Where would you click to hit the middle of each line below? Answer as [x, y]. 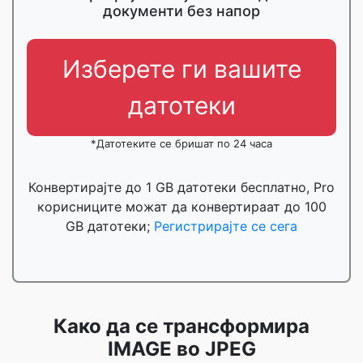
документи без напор [181, 11]
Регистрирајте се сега [226, 226]
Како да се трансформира [181, 326]
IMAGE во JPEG [181, 349]
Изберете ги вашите [181, 69]
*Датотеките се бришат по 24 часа [181, 143]
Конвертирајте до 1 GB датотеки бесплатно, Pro [181, 187]
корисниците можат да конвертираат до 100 [181, 207]
